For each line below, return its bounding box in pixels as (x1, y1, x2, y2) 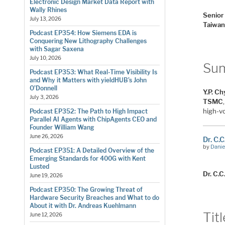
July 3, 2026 (29, 93, 59, 100)
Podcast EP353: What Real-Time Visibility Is (29, 68, 157, 76)
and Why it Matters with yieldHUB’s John (29, 76, 147, 84)
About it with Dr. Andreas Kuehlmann (29, 201, 136, 209)
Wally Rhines (29, 6, 67, 14)
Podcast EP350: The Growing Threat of (29, 185, 143, 193)
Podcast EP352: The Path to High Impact (29, 107, 148, 115)
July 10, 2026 (29, 54, 61, 61)
